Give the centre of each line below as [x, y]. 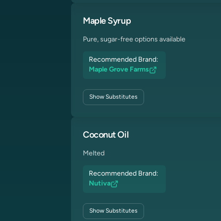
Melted [94, 154]
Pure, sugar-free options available [134, 40]
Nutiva [100, 184]
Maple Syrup [107, 21]
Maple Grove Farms [119, 70]
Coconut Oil [106, 135]
